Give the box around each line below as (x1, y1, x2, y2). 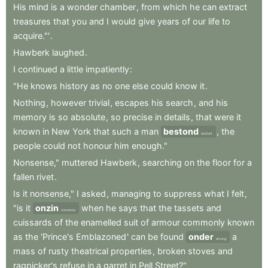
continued (18, 64, 57, 75)
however (51, 98, 86, 108)
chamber (100, 2, 136, 13)
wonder (67, 2, 98, 13)
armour (151, 217, 180, 228)
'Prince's (41, 232, 74, 242)
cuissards (13, 217, 52, 228)
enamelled (81, 217, 121, 228)
